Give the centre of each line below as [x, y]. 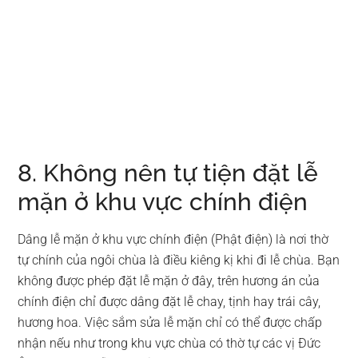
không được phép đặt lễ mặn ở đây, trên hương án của [169, 280]
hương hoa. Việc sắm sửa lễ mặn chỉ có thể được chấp [170, 322]
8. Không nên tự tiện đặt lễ [168, 173]
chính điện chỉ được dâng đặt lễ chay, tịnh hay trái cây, [169, 301]
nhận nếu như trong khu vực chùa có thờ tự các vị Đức [169, 343]
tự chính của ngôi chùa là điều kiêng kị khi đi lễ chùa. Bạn [179, 260]
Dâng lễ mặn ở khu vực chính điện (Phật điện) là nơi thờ [173, 239]
